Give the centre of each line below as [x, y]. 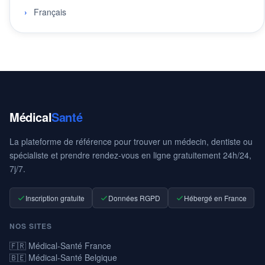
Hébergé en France [215, 198]
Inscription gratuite [55, 198]
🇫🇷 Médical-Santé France [60, 246]
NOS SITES [31, 226]
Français [50, 12]
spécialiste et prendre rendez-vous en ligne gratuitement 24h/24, [130, 155]
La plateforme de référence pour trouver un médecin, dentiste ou [131, 142]
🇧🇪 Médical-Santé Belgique [63, 258]
